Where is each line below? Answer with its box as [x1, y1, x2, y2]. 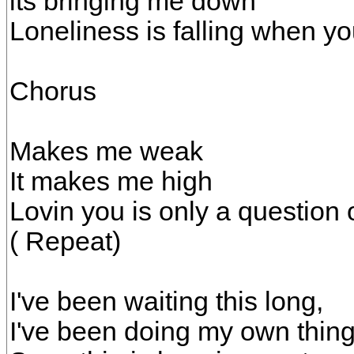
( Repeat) [9, 227, 121, 256]
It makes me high [9, 167, 213, 196]
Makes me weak [9, 137, 203, 166]
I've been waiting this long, [9, 287, 323, 316]
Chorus [9, 77, 96, 106]
